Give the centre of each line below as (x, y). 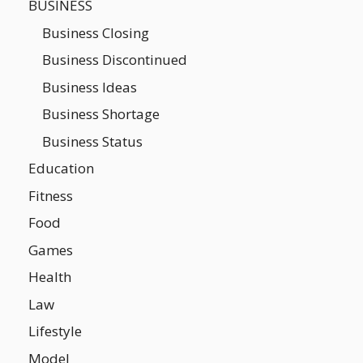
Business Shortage (101, 114)
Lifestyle (55, 331)
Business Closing (96, 32)
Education (61, 168)
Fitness (51, 195)
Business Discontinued (115, 60)
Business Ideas (90, 87)
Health (50, 277)
